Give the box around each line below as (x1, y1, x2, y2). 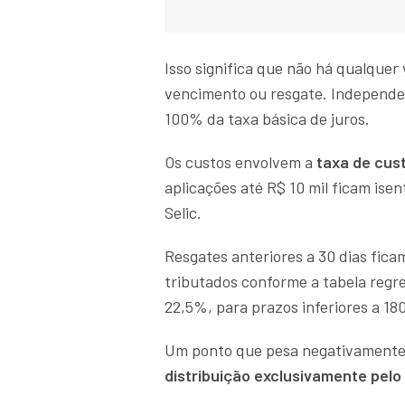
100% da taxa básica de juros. (165, 108, 370, 129)
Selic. (165, 202, 202, 223)
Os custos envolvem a (165, 152, 313, 173)
